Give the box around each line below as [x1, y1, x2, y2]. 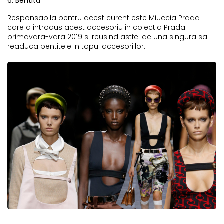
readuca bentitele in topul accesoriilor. [7, 41, 147, 51]
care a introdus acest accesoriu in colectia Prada [7, 22, 185, 32]
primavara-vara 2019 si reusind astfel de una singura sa [7, 31, 207, 42]
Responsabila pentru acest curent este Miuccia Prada [7, 12, 200, 23]
